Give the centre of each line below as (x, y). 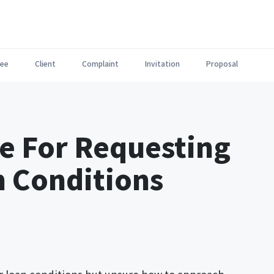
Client (45, 63)
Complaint (100, 63)
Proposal (222, 63)
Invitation (162, 63)
